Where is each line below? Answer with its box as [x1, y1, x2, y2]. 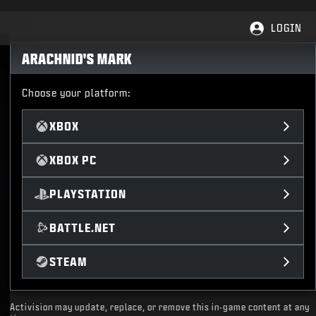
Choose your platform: [22, 87, 131, 98]
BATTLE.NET [49, 221, 116, 233]
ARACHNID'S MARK [22, 51, 133, 66]
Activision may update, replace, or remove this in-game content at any [10, 303, 310, 312]
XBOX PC [49, 154, 97, 166]
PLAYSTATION [49, 188, 126, 200]
